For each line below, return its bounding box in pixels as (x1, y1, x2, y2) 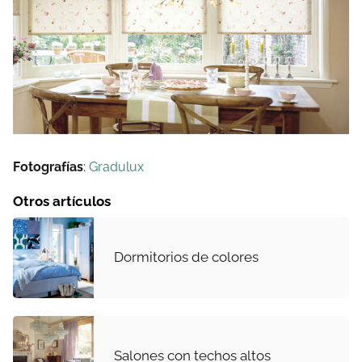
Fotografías (13, 158, 83, 175)
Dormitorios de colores (114, 249, 259, 266)
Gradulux (89, 158, 144, 175)
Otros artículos (13, 192, 111, 209)
